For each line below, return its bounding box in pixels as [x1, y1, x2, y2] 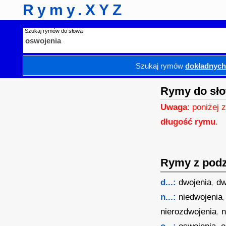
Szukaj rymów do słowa [25, 28, 83, 34]
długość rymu [160, 117, 216, 127]
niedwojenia [179, 192, 223, 202]
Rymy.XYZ [23, 2, 126, 18]
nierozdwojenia [160, 207, 217, 216]
